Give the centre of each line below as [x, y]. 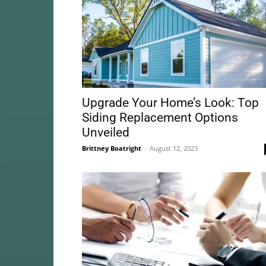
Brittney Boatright [112, 148]
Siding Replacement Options [160, 118]
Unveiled [106, 132]
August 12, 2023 [174, 148]
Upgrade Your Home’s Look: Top [170, 103]
